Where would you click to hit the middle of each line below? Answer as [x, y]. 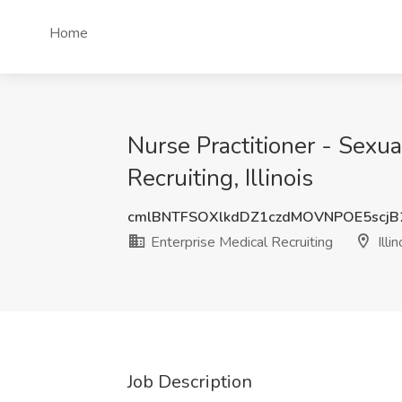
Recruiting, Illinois [220, 178]
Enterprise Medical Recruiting [240, 242]
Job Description [190, 382]
